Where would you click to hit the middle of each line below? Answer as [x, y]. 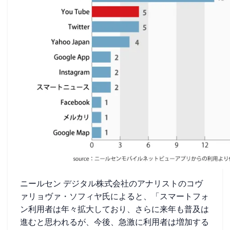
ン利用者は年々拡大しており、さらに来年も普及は [114, 209]
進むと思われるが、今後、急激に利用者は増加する [114, 222]
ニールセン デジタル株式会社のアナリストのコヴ [111, 184]
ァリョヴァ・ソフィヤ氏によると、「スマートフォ [114, 196]
